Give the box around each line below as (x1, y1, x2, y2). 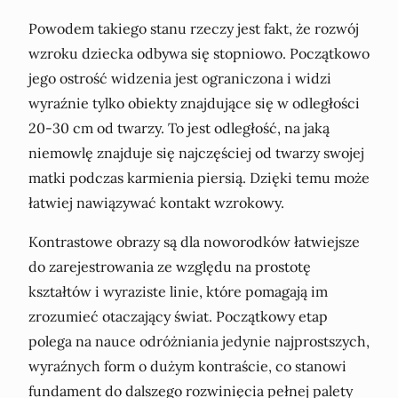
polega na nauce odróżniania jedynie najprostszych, (28, 331, 370, 350)
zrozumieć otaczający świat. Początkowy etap (28, 306, 328, 325)
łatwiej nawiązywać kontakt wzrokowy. (28, 193, 284, 211)
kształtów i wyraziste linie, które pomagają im (28, 282, 328, 300)
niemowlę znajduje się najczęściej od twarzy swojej (28, 143, 364, 162)
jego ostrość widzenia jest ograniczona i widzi (28, 68, 331, 87)
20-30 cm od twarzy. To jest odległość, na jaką (28, 118, 330, 137)
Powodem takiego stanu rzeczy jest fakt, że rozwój (28, 19, 359, 37)
